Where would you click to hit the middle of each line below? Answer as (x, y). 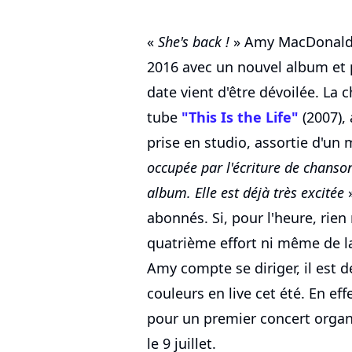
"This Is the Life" (240, 117)
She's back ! (194, 42)
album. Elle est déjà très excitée (246, 193)
